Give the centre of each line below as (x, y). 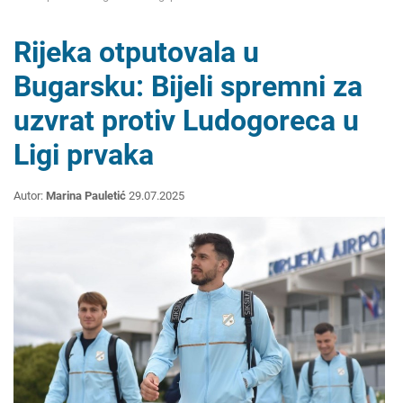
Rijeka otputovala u (136, 53)
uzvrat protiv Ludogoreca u (186, 121)
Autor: (30, 196)
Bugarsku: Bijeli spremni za (188, 87)
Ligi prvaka (84, 155)
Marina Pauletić (86, 196)
